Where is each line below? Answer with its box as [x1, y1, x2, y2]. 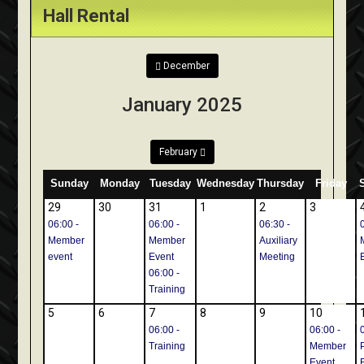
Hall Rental [43, 6, 130, 27]
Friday [314, 177, 347, 190]
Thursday [257, 177, 305, 190]
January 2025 [122, 93, 242, 117]
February [158, 146, 197, 158]
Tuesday [149, 177, 192, 190]
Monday [99, 177, 140, 190]
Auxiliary [259, 235, 298, 247]
